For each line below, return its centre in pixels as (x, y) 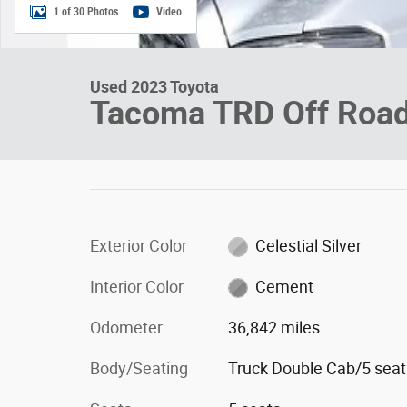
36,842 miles (273, 327)
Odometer (126, 327)
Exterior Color (139, 245)
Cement (285, 286)
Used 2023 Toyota (154, 86)
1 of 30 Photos (86, 12)
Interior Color (137, 286)
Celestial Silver (309, 245)
